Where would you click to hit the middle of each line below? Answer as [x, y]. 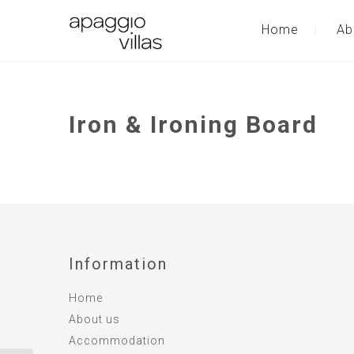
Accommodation [117, 341]
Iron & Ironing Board [193, 124]
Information [118, 264]
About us [94, 319]
